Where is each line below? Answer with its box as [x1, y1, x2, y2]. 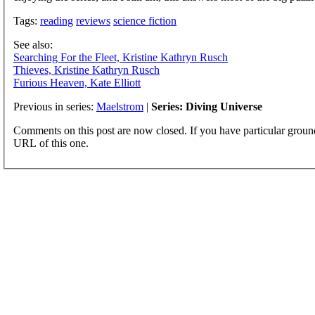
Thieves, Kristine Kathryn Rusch [13, 63, 160, 76]
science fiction [113, 14, 176, 27]
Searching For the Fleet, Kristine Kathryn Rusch [13, 51, 228, 63]
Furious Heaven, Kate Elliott [13, 76, 141, 89]
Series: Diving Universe [151, 100, 262, 112]
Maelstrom [96, 100, 143, 112]
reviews [76, 14, 110, 27]
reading [40, 14, 73, 27]
